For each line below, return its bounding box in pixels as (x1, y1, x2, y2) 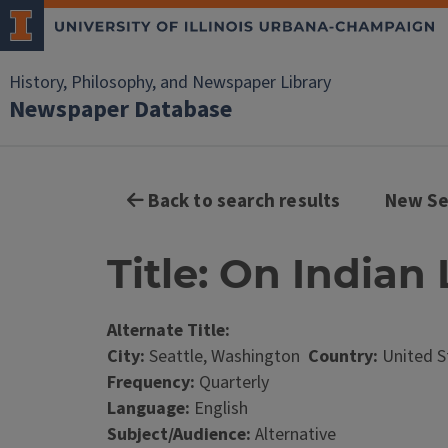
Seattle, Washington (145, 344, 308, 369)
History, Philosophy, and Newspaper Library (9, 70, 331, 95)
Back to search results (144, 188, 341, 215)
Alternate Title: (107, 318, 230, 343)
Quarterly (195, 370, 269, 395)
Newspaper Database (9, 92, 232, 127)
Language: (107, 396, 190, 421)
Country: (308, 344, 378, 369)
